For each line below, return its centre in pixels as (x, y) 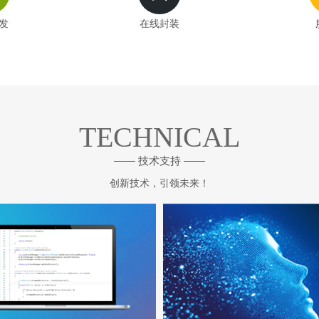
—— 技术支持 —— (159, 161)
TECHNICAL (159, 137)
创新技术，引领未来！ (159, 183)
